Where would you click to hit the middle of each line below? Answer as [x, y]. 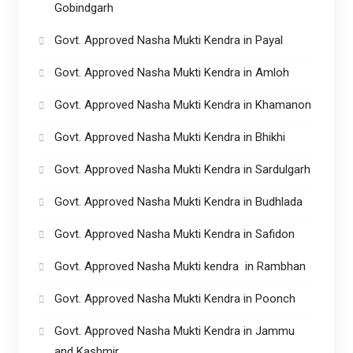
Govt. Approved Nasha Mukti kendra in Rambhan [181, 266]
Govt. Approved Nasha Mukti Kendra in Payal [168, 40]
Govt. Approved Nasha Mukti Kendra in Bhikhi [171, 137]
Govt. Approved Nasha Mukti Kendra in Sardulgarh [182, 169]
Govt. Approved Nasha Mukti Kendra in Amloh [173, 72]
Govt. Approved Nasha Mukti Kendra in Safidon [174, 234]
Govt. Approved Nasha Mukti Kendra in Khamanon [182, 104]
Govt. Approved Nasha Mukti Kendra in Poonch [175, 298]
